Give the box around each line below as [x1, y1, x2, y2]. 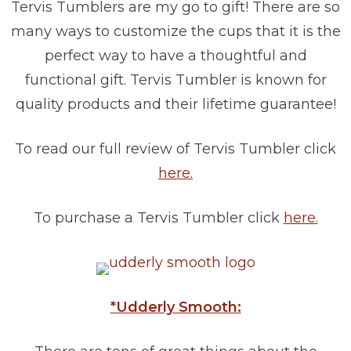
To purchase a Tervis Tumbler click [33, 209, 284, 227]
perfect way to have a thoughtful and [44, 47, 307, 65]
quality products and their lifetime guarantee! [15, 96, 336, 114]
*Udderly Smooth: [110, 299, 241, 317]
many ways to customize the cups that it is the [10, 23, 341, 41]
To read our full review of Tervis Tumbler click [15, 140, 336, 158]
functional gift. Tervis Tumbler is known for [24, 71, 327, 89]
